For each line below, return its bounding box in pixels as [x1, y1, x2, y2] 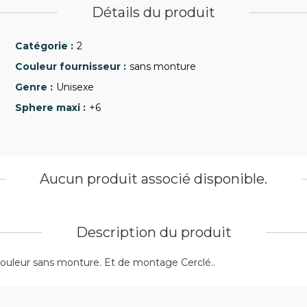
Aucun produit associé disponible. [40, 171, 267, 187]
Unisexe [56, 81, 94, 93]
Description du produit [75, 224, 232, 241]
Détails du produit [92, 4, 215, 21]
